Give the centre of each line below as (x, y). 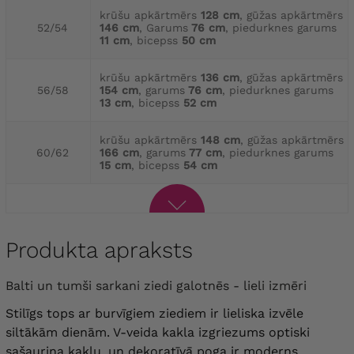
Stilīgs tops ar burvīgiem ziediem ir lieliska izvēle (154, 314)
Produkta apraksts (99, 250)
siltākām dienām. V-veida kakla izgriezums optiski (158, 333)
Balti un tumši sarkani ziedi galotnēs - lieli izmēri (160, 286)
